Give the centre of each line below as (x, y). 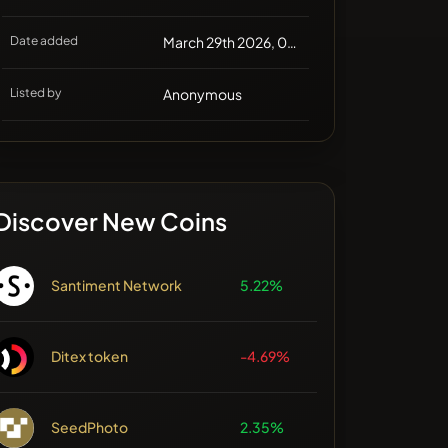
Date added (44, 41)
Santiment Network (117, 285)
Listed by (36, 93)
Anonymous (203, 94)
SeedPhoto (90, 427)
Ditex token (90, 356)
